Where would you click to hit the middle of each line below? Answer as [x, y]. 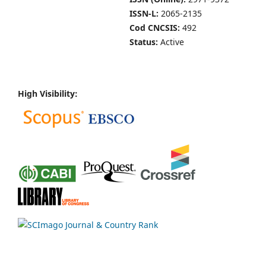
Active [171, 42]
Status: [144, 42]
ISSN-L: [144, 14]
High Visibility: [49, 94]
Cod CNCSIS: [156, 28]
